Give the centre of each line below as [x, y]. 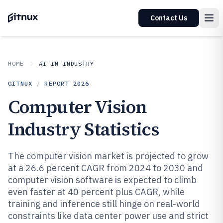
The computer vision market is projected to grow [108, 156]
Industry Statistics [83, 129]
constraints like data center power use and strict [108, 216]
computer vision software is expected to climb [102, 180]
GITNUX [20, 83]
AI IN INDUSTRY [66, 63]
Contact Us [169, 18]
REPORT [59, 83]
